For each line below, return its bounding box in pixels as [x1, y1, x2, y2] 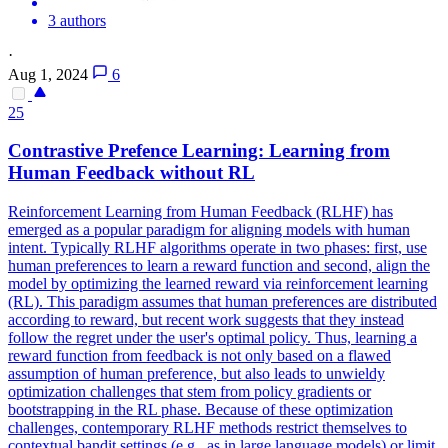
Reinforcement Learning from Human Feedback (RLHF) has [8, 203, 393, 221]
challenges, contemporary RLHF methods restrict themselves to [8, 419, 407, 437]
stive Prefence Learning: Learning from [67, 140, 390, 162]
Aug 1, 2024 [8, 65, 88, 83]
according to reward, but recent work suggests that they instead [8, 311, 404, 329]
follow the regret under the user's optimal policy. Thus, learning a [8, 329, 417, 347]
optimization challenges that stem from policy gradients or [8, 383, 371, 401]
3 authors [48, 11, 106, 29]
